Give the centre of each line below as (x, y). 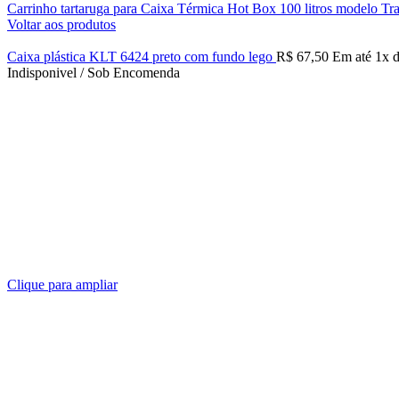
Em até (354, 57)
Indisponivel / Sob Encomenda (94, 73)
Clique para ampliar (62, 285)
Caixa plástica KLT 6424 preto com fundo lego (142, 57)
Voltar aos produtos (61, 24)
